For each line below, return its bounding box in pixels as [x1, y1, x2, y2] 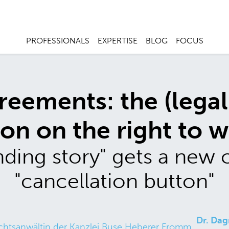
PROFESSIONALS [26, 36, 89, 46]
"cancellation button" [14, 169, 215, 194]
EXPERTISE [97, 36, 138, 46]
